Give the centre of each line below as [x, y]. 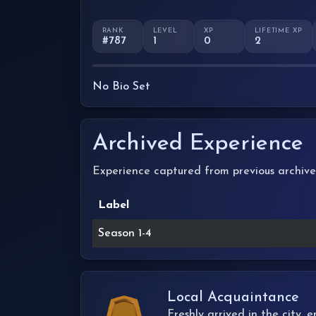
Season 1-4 [125, 233]
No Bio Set [121, 86]
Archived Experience [198, 144]
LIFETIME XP [279, 30]
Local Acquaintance [233, 297]
